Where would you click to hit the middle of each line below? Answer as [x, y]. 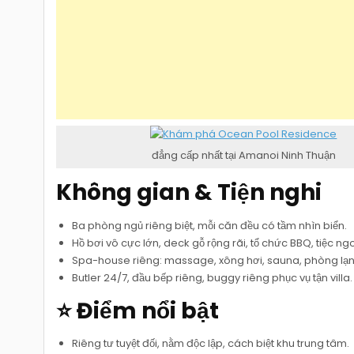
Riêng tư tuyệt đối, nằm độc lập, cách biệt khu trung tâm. [211, 344]
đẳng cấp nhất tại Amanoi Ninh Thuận [243, 156]
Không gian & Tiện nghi [189, 192]
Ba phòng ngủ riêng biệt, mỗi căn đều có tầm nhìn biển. [210, 225]
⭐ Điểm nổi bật [138, 311]
